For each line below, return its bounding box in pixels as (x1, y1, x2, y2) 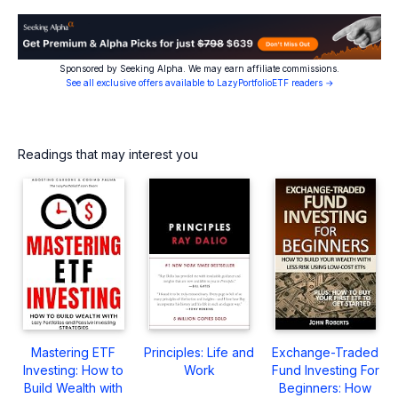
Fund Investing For (271, 362, 379, 378)
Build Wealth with (24, 379, 123, 395)
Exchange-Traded (272, 344, 379, 360)
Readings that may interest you (18, 146, 198, 162)
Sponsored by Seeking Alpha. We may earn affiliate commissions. (60, 62, 339, 74)
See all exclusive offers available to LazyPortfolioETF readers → (65, 76, 334, 88)
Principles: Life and (144, 344, 255, 360)
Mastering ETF (31, 344, 116, 360)
